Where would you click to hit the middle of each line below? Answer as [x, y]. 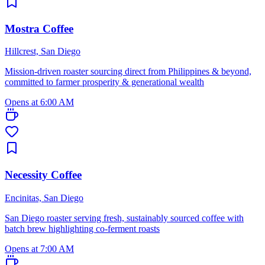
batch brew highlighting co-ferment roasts [82, 228]
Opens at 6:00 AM [39, 102]
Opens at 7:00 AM [39, 248]
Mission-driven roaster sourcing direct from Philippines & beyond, [128, 72]
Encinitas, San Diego [44, 198]
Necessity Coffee [43, 174]
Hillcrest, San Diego [43, 51]
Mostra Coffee [39, 28]
